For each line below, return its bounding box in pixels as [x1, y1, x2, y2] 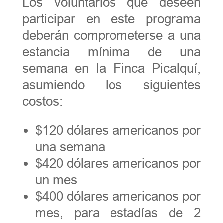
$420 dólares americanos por [35, 155, 201, 171]
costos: [22, 93, 63, 109]
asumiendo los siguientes [22, 77, 201, 92]
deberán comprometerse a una [22, 27, 201, 43]
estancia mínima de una [22, 44, 201, 59]
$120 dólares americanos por [35, 122, 201, 138]
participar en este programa [22, 11, 201, 26]
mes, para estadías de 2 [35, 205, 201, 220]
